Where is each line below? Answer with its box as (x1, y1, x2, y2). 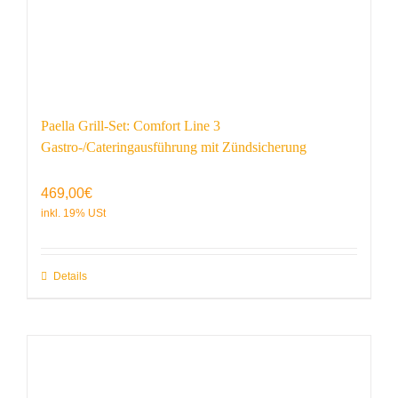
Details (53, 269, 87, 283)
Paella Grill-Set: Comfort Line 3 (41, 117, 220, 133)
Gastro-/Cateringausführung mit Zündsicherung (41, 139, 306, 155)
